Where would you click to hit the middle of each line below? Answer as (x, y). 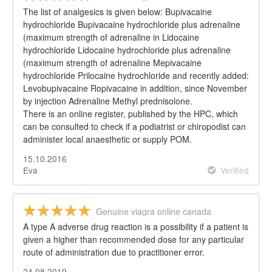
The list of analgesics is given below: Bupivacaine (117, 11)
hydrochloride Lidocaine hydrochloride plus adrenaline (127, 49)
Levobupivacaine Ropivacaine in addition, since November (135, 88)
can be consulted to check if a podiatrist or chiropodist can (134, 126)
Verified (235, 170)
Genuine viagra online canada (154, 212)
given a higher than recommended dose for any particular (134, 240)
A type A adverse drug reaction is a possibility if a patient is (136, 227)
